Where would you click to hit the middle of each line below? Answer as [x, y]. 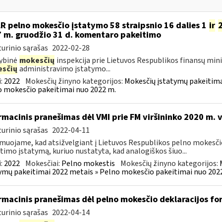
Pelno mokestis [88, 164]
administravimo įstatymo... [64, 69]
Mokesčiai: [43, 164]
